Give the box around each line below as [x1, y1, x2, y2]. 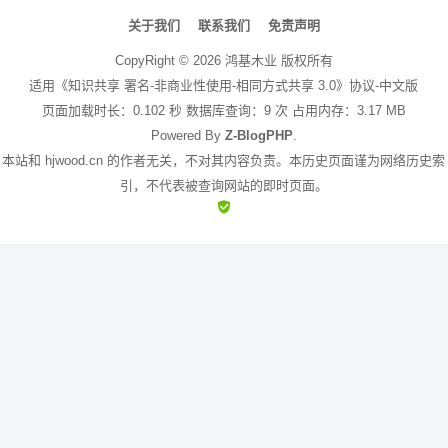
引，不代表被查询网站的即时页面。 [119, 178, 328, 193]
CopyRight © [114, 53, 193, 68]
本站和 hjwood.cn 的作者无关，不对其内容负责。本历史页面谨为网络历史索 [2, 153, 446, 168]
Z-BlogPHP [224, 128, 293, 143]
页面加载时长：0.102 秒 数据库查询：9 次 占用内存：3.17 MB [41, 103, 406, 118]
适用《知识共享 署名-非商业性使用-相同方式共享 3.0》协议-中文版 [29, 78, 419, 93]
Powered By [150, 128, 225, 143]
